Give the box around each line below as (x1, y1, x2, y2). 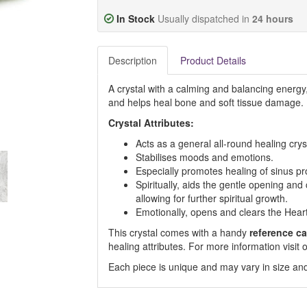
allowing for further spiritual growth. (135, 191, 288, 205)
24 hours (251, 12, 293, 25)
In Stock (116, 12, 155, 25)
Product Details (180, 53, 246, 67)
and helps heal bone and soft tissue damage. (108, 95, 304, 109)
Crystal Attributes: (108, 116, 194, 130)
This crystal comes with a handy (108, 225, 249, 239)
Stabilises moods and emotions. (135, 150, 273, 164)
